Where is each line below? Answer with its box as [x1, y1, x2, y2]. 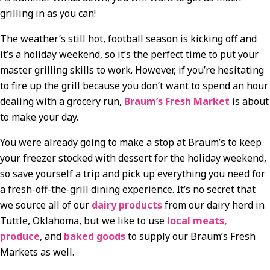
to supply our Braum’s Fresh [125, 229, 256, 243]
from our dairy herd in [162, 198, 265, 212]
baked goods [64, 229, 125, 243]
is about [230, 94, 269, 108]
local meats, [165, 213, 227, 227]
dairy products [92, 198, 162, 212]
